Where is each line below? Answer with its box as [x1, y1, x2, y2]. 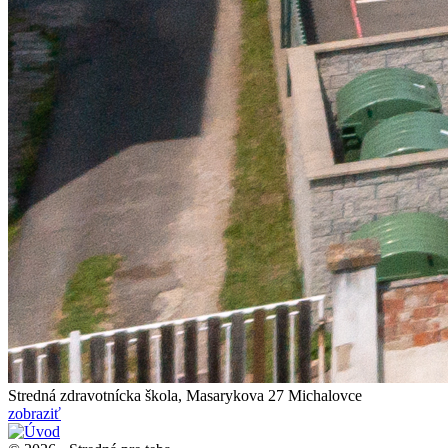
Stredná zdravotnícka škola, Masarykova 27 [8, 386, 284, 404]
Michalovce [288, 386, 362, 404]
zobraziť [8, 404, 61, 422]
